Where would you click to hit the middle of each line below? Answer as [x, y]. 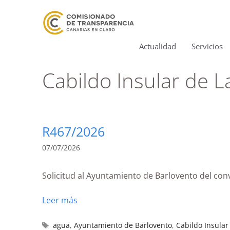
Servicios [207, 46]
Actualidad [158, 46]
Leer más [60, 200]
